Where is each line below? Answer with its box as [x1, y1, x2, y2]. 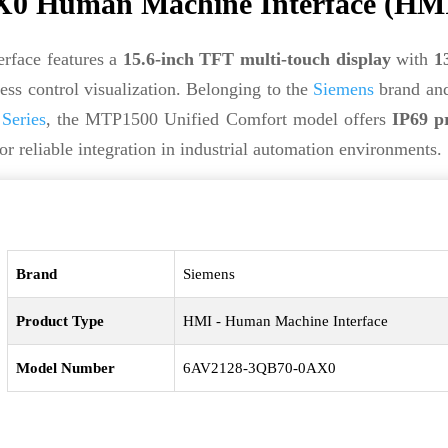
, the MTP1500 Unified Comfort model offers [46, 109, 392, 129]
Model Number [16, 360, 116, 376]
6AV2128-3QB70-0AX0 [183, 360, 337, 376]
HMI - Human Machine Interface [183, 313, 389, 329]
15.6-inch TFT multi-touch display [122, 49, 391, 69]
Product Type [16, 313, 105, 329]
